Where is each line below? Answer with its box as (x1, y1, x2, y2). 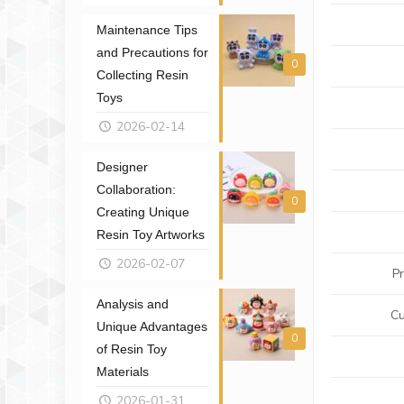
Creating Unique (96, 205, 189, 219)
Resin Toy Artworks (96, 227, 205, 242)
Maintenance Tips (96, 23, 197, 37)
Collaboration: (96, 182, 176, 197)
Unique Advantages (96, 319, 207, 334)
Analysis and (96, 297, 169, 311)
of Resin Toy (96, 342, 167, 356)
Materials (96, 364, 149, 379)
